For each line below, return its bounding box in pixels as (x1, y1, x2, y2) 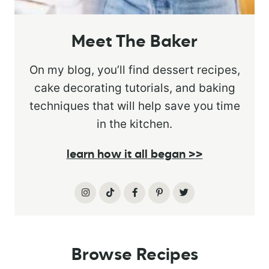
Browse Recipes (71, 247, 198, 264)
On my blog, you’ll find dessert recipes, (29, 63, 240, 77)
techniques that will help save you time (29, 99, 240, 113)
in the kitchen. (97, 117, 172, 131)
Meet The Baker (71, 34, 198, 51)
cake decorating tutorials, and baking (34, 81, 235, 95)
